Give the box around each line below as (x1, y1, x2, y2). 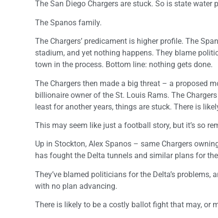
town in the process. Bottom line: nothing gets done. (35, 60, 213, 70)
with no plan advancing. (35, 181, 117, 191)
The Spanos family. (35, 18, 102, 27)
